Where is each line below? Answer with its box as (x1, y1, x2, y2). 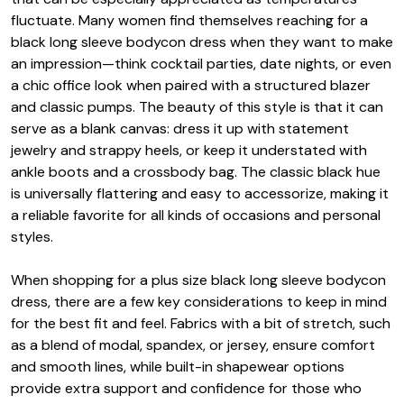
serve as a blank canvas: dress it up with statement (11, 119, 349, 139)
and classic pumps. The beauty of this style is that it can (11, 97, 383, 117)
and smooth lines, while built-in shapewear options (11, 357, 344, 377)
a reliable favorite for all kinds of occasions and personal (11, 206, 381, 225)
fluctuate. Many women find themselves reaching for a (11, 11, 368, 31)
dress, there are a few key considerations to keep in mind (11, 292, 387, 312)
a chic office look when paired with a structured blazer (11, 76, 371, 96)
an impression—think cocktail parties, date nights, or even (11, 54, 391, 74)
